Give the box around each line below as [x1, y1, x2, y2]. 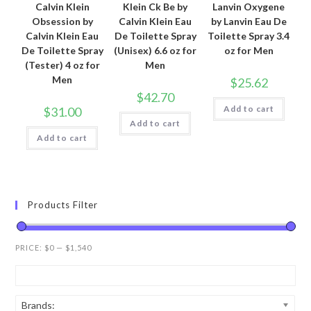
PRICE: [15, 242, 45, 252]
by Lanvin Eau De [210, 15, 287, 28]
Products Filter [28, 199, 99, 210]
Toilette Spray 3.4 [208, 30, 290, 42]
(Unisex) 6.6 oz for [114, 44, 197, 57]
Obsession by [31, 15, 93, 28]
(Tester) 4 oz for [24, 59, 100, 72]
